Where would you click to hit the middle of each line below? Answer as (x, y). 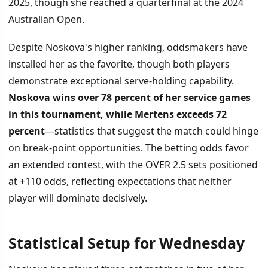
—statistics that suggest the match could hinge (152, 131)
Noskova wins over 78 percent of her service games (130, 97)
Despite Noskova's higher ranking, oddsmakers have (128, 47)
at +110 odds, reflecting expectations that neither (120, 181)
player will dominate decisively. (78, 198)
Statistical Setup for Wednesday (127, 243)
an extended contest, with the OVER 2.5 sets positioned (133, 164)
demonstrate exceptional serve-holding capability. (121, 80)
